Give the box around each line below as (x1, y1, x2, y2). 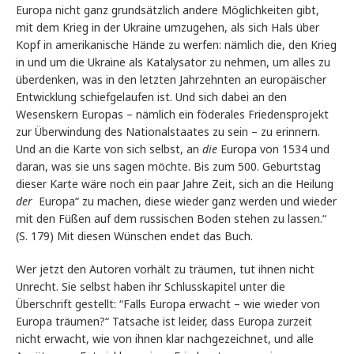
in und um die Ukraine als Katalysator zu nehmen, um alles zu (16, 55, 330, 70)
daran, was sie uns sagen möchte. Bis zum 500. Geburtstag (16, 159, 321, 175)
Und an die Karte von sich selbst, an (16, 141, 202, 157)
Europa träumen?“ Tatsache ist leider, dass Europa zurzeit (16, 314, 312, 330)
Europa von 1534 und (220, 141, 330, 157)
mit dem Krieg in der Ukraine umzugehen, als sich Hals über (16, 20, 319, 36)
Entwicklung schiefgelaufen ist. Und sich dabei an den (16, 89, 287, 105)
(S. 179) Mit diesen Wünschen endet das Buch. (16, 228, 253, 244)
